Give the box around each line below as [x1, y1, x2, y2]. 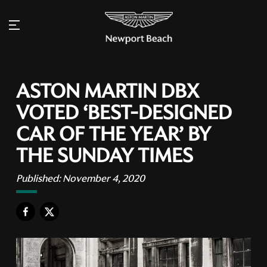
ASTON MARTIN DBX [16, 78, 200, 105]
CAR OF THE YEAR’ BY [16, 121, 212, 148]
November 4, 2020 [63, 172, 145, 185]
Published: [16, 172, 63, 185]
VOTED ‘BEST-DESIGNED [16, 100, 232, 126]
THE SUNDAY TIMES [16, 142, 194, 169]
